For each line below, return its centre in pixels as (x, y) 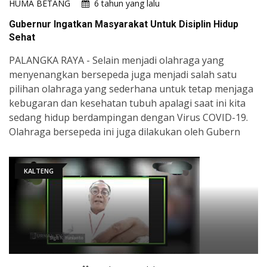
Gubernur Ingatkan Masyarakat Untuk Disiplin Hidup (124, 24)
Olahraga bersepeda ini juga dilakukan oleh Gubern (125, 132)
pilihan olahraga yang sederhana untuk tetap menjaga (131, 89)
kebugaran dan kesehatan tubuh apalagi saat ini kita (127, 103)
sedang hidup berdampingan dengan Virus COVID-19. (128, 118)
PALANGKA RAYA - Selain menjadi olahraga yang (117, 60)
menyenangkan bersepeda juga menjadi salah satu (123, 75)
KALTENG (39, 171)
